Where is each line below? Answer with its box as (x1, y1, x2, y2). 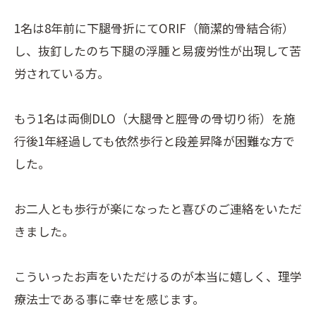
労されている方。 (14, 64, 109, 82)
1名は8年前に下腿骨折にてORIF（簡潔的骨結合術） (14, 19, 294, 37)
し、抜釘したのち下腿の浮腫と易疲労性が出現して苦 (14, 42, 301, 59)
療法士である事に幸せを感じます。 (14, 290, 205, 308)
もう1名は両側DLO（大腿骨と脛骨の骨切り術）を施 (14, 109, 296, 127)
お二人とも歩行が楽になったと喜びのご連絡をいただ (14, 200, 302, 217)
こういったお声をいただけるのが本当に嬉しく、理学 (14, 267, 302, 285)
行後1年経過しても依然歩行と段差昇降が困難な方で (14, 132, 295, 150)
